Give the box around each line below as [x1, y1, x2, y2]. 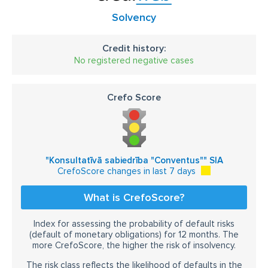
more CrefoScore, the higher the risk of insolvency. [32, 240, 236, 251]
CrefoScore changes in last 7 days [57, 166, 196, 176]
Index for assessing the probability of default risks [33, 218, 234, 229]
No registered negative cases [74, 55, 194, 66]
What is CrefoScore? [84, 191, 184, 204]
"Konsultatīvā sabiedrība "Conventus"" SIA [45, 155, 223, 166]
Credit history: [102, 42, 166, 54]
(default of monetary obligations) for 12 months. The [29, 229, 239, 240]
